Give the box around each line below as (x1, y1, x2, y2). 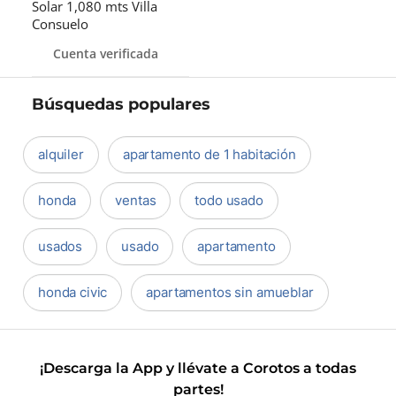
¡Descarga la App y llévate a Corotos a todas (40, 360, 356, 377)
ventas (115, 192, 156, 209)
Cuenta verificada (53, 44, 158, 62)
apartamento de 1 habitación (122, 146, 296, 163)
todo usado (194, 192, 263, 209)
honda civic (38, 284, 108, 301)
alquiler (38, 146, 84, 163)
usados (38, 238, 83, 255)
